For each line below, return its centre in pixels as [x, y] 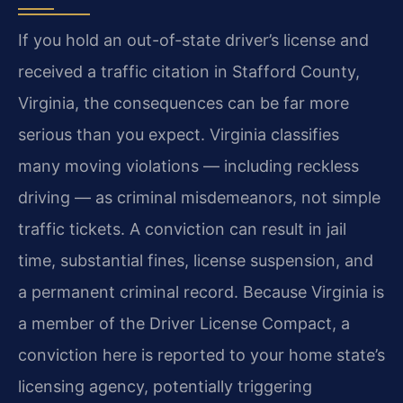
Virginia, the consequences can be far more [184, 103]
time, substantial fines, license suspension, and [196, 261]
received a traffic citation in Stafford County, [189, 72]
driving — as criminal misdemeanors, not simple [199, 198]
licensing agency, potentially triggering [165, 387]
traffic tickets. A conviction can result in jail [182, 229]
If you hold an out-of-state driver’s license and [193, 40]
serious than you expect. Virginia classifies [179, 135]
